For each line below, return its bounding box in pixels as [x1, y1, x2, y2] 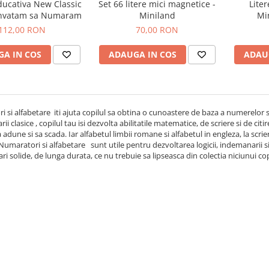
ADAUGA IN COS [108, 49, 177, 60]
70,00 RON [136, 24, 178, 35]
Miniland [139, 10, 175, 21]
